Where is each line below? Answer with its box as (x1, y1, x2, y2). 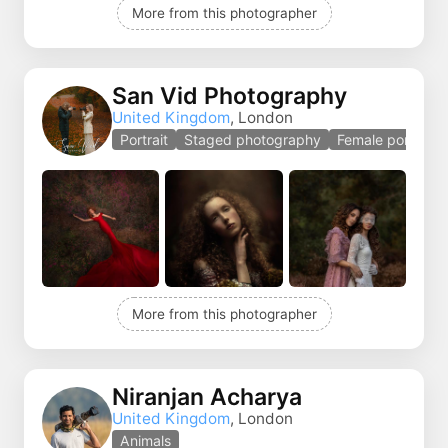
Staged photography (184, 131, 321, 149)
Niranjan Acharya (112, 383, 302, 412)
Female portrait (337, 131, 435, 149)
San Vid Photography (112, 82, 347, 111)
